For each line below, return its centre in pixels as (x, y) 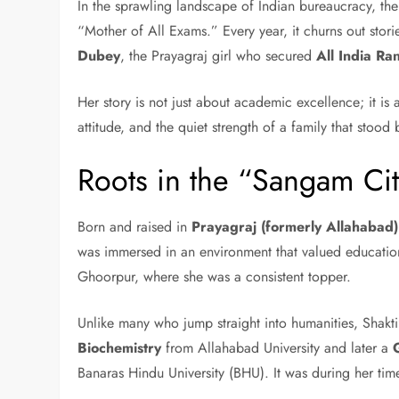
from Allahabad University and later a (277, 348)
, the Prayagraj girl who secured (219, 56)
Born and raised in (135, 227)
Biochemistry (120, 348)
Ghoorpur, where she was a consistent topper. (215, 277)
